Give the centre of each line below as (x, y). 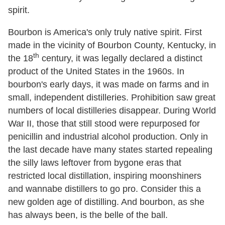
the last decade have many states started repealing (110, 149)
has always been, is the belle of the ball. (88, 215)
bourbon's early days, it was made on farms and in (108, 84)
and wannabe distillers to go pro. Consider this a (104, 189)
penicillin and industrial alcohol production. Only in (108, 136)
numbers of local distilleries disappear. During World (112, 110)
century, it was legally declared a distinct (121, 58)
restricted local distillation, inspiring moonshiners (105, 176)
